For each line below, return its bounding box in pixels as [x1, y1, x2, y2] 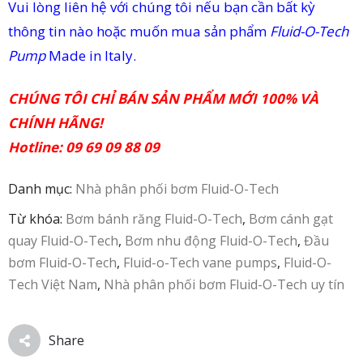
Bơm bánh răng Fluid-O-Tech [66, 210, 242, 228]
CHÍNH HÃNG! [8, 113, 103, 132]
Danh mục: [8, 180, 75, 198]
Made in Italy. [45, 46, 136, 65]
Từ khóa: [8, 210, 66, 228]
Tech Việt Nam [8, 275, 97, 293]
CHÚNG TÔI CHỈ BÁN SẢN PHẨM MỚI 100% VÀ [8, 89, 318, 108]
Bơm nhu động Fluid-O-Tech [125, 232, 297, 250]
